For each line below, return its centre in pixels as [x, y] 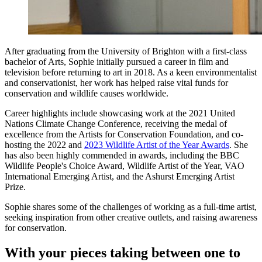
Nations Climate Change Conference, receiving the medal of [116, 123]
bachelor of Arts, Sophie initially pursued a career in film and [117, 61]
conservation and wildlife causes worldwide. [87, 93]
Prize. [15, 187]
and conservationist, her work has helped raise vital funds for [116, 82]
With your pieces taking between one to [123, 252]
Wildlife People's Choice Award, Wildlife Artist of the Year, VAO [125, 166]
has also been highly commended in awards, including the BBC [122, 155]
